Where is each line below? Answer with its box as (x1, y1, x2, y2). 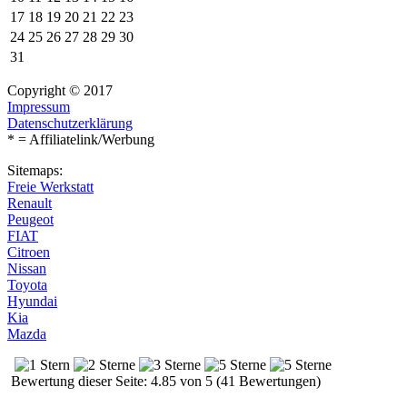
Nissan (7, 261, 46, 277)
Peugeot (7, 212, 54, 228)
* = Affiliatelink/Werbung (7, 132, 154, 148)
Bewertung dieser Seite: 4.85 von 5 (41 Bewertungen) (7, 373, 321, 390)
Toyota (7, 277, 47, 293)
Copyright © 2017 (7, 83, 113, 99)
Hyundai (7, 293, 57, 310)
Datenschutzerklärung (7, 115, 133, 132)
